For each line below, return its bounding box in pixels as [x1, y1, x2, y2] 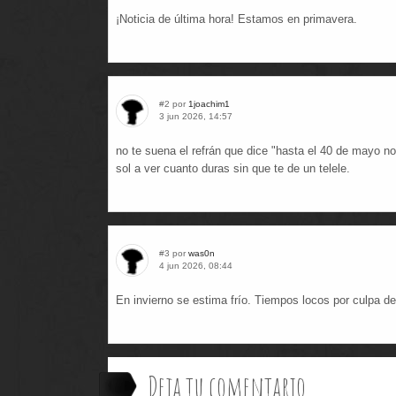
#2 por [159, 99, 188, 109]
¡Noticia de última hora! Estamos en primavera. [116, 12, 357, 26]
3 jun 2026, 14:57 [159, 111, 232, 121]
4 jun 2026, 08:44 [159, 261, 232, 270]
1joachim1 [188, 99, 230, 109]
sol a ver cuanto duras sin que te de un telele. [116, 162, 350, 175]
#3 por [159, 248, 188, 258]
